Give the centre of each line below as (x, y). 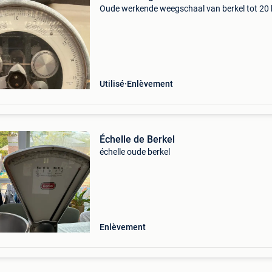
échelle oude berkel (134, 152)
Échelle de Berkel (137, 139)
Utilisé (112, 84)
